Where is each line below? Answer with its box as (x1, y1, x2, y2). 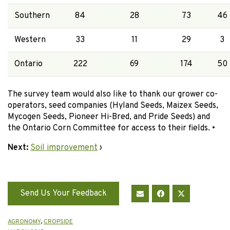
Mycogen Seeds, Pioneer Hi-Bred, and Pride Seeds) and (8, 111, 210, 122)
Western (14, 34, 46, 45)
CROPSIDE (44, 217, 73, 226)
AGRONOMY (8, 217, 41, 226)
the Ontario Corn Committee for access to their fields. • (8, 123, 215, 133)
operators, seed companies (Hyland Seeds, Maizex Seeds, (8, 100, 218, 111)
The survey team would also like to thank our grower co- (8, 89, 218, 100)
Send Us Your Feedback (20, 188, 107, 199)
